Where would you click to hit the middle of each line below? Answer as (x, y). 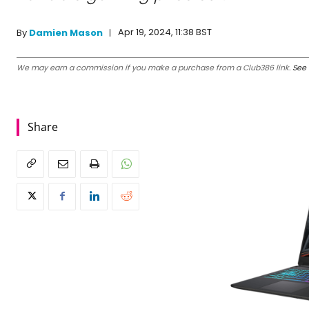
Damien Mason (66, 32)
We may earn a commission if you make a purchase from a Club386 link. (154, 67)
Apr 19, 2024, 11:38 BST (165, 32)
